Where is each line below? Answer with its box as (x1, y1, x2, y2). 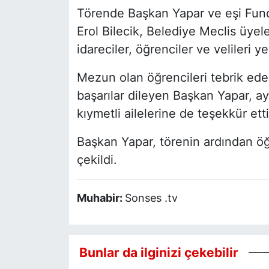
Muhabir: (76, 192, 125, 205)
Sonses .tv (124, 192, 178, 205)
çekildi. (76, 153, 117, 168)
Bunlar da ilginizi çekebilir (79, 244, 238, 260)
